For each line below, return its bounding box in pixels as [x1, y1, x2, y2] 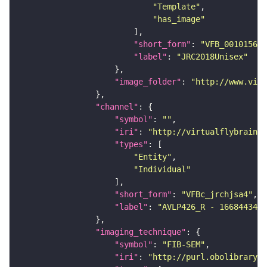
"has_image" [153, 14, 205, 24]
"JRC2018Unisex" [176, 51, 248, 61]
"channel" [95, 101, 138, 111]
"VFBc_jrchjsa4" [181, 189, 253, 199]
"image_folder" [114, 76, 181, 86]
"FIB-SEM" [162, 239, 205, 249]
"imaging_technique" [95, 226, 186, 237]
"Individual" [133, 164, 191, 174]
